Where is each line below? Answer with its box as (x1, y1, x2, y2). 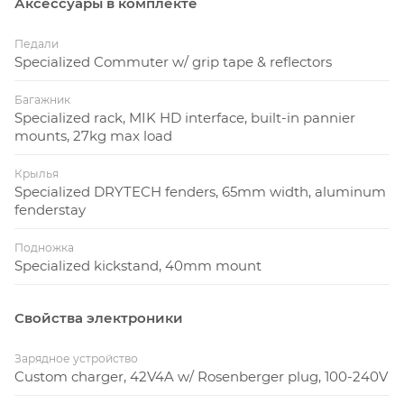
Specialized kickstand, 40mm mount (14, 256, 262, 274)
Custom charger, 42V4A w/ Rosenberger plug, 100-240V (14, 367, 388, 385)
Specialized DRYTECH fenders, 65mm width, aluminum (14, 182, 386, 200)
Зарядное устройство (14, 351, 138, 365)
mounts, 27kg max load (14, 126, 172, 144)
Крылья (14, 166, 59, 180)
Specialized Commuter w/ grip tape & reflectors (14, 52, 332, 70)
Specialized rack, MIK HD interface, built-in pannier (14, 108, 355, 126)
